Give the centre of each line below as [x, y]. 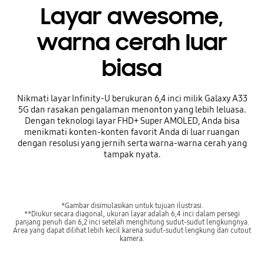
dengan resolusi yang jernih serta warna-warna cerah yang [132, 143]
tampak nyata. [132, 155]
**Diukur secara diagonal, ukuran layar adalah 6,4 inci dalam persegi [132, 213]
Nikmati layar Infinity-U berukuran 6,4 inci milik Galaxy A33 [132, 99]
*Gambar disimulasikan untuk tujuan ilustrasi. [132, 205]
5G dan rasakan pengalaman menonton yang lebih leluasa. [132, 110]
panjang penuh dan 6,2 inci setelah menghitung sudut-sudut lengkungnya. [132, 222]
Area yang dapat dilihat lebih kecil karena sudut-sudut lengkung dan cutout [132, 230]
